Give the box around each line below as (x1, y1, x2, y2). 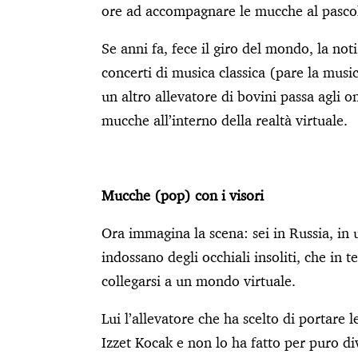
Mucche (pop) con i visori (101, 185, 264, 205)
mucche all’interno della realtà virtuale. (101, 110, 348, 129)
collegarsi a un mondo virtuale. (101, 271, 296, 290)
